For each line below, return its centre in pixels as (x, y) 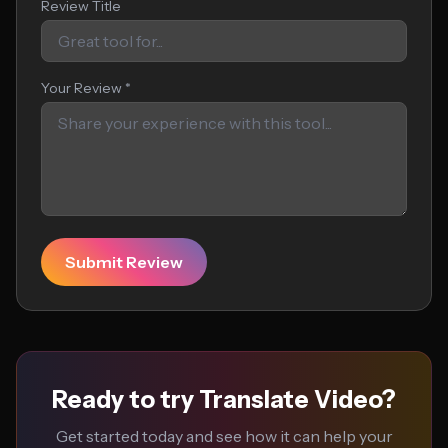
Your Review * (86, 88)
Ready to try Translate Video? (224, 399)
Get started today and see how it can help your (224, 436)
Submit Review (124, 262)
